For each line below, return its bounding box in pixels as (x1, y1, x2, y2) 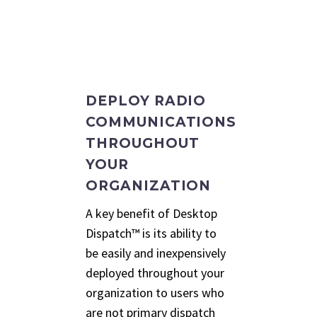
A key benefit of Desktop (86, 204, 217, 221)
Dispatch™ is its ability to (86, 224, 217, 241)
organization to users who (86, 284, 224, 301)
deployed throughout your (86, 264, 224, 281)
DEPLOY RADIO (86, 93, 207, 110)
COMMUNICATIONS (86, 114, 237, 131)
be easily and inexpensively (86, 244, 226, 261)
